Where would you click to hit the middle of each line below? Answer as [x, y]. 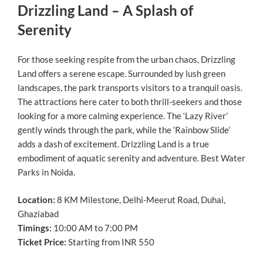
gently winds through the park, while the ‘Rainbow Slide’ [124, 130]
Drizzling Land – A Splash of [105, 10]
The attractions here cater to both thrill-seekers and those [130, 102]
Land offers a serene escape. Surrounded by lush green [122, 74]
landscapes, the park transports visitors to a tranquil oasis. [130, 88]
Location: [36, 199]
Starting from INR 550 [110, 242]
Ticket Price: [42, 242]
